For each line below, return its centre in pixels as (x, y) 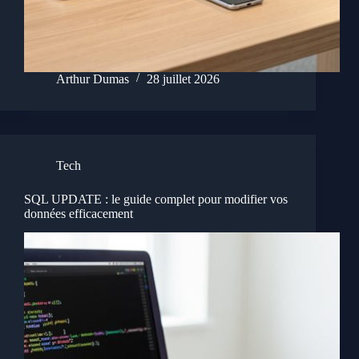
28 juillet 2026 (183, 79)
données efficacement (79, 213)
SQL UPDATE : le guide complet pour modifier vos (156, 199)
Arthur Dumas (93, 79)
